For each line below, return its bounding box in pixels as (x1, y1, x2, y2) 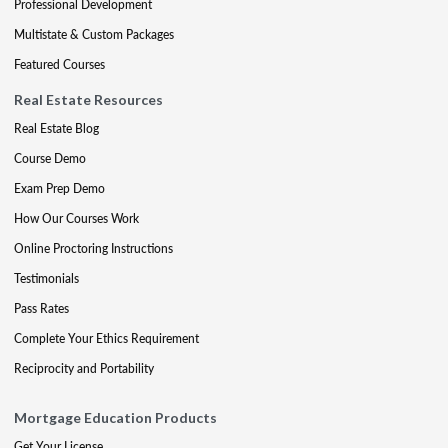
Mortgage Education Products (14, 409, 217, 426)
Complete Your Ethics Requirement (14, 330, 199, 347)
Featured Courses (14, 56, 105, 73)
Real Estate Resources (14, 91, 163, 108)
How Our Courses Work (14, 210, 139, 227)
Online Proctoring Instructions (14, 240, 173, 257)
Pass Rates (14, 300, 69, 317)
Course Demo (14, 150, 86, 167)
